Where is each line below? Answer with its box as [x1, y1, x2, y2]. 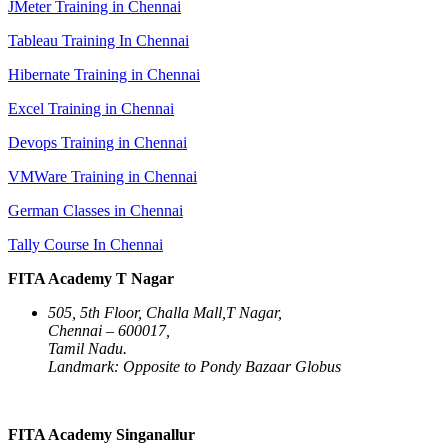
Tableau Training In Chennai [8, 31, 189, 49]
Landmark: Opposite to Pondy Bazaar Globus [48, 357, 341, 375]
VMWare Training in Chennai [8, 167, 197, 185]
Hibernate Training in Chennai [8, 65, 200, 83]
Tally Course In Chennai [8, 235, 163, 253]
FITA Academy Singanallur [8, 425, 195, 443]
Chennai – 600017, [48, 321, 170, 339]
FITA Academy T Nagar [8, 269, 174, 287]
